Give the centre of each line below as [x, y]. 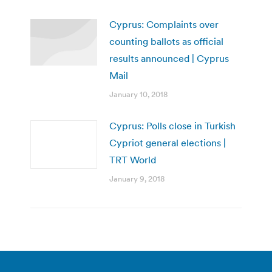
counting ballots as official [166, 41]
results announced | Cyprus [169, 58]
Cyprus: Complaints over [164, 24]
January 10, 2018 [138, 94]
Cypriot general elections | [168, 142]
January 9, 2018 [137, 178]
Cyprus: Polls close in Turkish [172, 125]
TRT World [133, 159]
